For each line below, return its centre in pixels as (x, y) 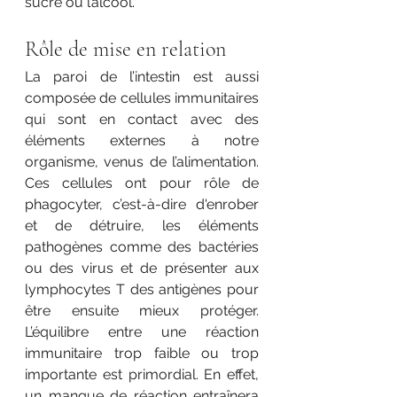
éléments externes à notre (142, 140)
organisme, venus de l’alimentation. (142, 161)
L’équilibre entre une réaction (142, 331)
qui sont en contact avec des (142, 119)
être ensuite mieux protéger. (142, 310)
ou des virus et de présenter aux (142, 268)
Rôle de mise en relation (125, 49)
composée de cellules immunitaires (142, 97)
